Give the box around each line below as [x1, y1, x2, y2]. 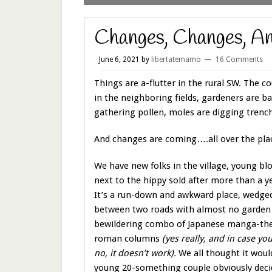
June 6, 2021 [99, 55, 140, 64]
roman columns [94, 233, 160, 244]
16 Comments [216, 55, 263, 64]
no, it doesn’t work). [94, 248, 176, 259]
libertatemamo [151, 55, 201, 64]
